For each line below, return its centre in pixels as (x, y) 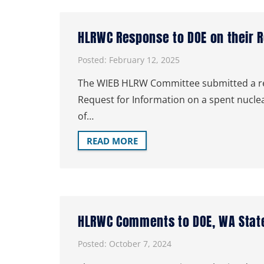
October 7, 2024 (140, 244)
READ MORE (112, 141)
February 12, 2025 (144, 60)
